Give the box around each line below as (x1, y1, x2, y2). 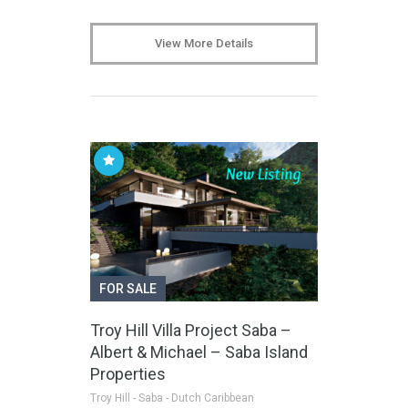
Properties (90, 363, 166, 383)
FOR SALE (99, 280, 157, 296)
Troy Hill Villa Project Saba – (90, 320, 291, 340)
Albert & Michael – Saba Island (90, 342, 308, 362)
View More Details (155, 36, 253, 51)
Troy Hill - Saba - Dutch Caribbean (90, 391, 254, 404)
